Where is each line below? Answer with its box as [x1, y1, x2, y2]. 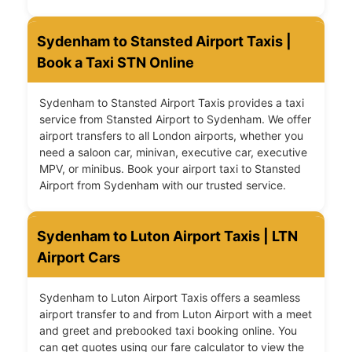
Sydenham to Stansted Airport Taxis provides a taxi [39, 96, 304, 110]
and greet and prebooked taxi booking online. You [39, 324, 297, 338]
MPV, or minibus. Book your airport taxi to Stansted [39, 162, 301, 176]
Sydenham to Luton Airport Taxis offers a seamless [39, 291, 300, 305]
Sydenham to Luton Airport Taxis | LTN [37, 228, 298, 245]
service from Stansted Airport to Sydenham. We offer [39, 112, 311, 126]
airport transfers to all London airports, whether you [39, 129, 303, 143]
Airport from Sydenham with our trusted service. [39, 178, 286, 192]
